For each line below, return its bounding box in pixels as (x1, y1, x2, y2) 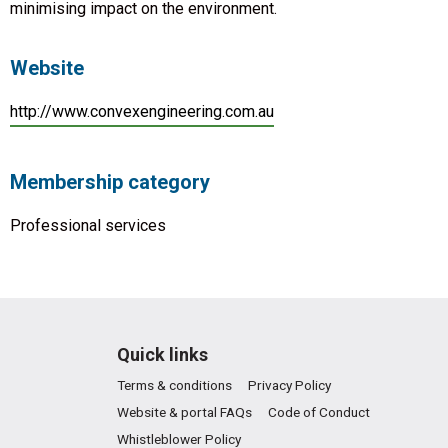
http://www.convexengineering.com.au (10, 102, 274, 121)
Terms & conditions (117, 377, 232, 393)
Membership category (10, 170, 210, 194)
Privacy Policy (248, 377, 331, 393)
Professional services (10, 216, 166, 235)
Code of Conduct (268, 404, 370, 420)
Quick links (117, 344, 208, 365)
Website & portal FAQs (117, 404, 252, 420)
